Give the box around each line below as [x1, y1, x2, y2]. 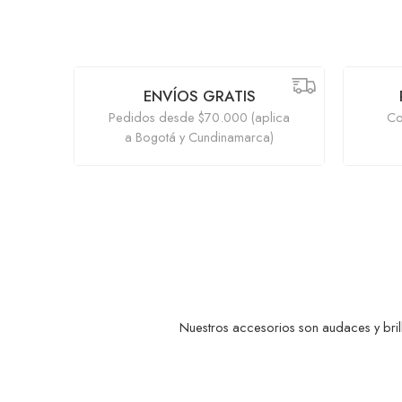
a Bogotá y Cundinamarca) [125, 127, 274, 146]
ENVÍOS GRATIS [143, 84, 256, 107]
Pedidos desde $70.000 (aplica [109, 107, 290, 127]
